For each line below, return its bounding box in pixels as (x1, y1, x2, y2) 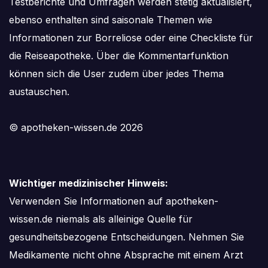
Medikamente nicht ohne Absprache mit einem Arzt (9, 248, 243, 261)
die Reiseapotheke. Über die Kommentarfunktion (9, 49, 229, 62)
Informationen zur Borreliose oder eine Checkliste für (9, 31, 253, 44)
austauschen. (9, 85, 69, 98)
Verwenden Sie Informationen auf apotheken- (9, 194, 218, 207)
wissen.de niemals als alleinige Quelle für (9, 212, 193, 225)
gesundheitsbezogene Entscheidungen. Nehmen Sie (9, 230, 244, 243)
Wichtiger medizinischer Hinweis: (9, 176, 168, 189)
